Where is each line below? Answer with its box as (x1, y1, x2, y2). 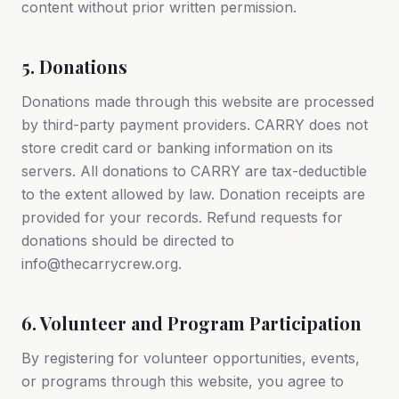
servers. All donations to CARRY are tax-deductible (21, 162, 367, 180)
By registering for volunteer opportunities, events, (21, 349, 360, 367)
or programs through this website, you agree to (21, 372, 344, 390)
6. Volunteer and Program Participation (21, 311, 362, 335)
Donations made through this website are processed (21, 93, 374, 110)
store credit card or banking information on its (21, 139, 333, 157)
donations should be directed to (21, 232, 234, 249)
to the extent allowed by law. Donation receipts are (21, 185, 365, 203)
